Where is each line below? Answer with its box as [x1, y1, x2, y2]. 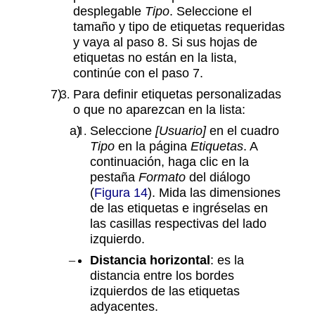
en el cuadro [206, 122, 279, 138]
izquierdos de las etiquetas [90, 283, 240, 298]
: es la [210, 252, 244, 267]
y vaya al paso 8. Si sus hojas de [73, 34, 257, 49]
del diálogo [186, 169, 250, 184]
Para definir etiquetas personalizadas [73, 86, 281, 101]
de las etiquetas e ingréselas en [90, 200, 268, 215]
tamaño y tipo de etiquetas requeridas [73, 18, 285, 34]
